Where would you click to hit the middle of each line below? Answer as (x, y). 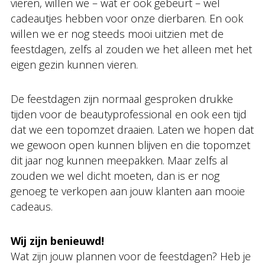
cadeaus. (32, 206)
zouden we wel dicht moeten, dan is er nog (115, 175)
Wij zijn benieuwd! (57, 240)
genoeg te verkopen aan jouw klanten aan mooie (128, 191)
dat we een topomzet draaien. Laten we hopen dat (132, 129)
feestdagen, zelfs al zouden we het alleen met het (131, 49)
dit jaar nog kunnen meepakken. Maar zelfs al (119, 160)
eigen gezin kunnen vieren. (74, 64)
